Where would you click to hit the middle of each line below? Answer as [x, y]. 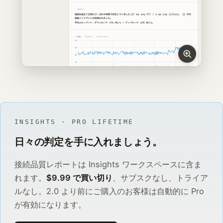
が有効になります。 [50, 205]
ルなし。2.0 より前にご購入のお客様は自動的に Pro [109, 191]
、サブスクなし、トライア [160, 178]
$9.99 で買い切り [79, 178]
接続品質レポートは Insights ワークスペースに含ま [108, 165]
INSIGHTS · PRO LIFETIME [74, 122]
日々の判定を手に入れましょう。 [89, 142]
